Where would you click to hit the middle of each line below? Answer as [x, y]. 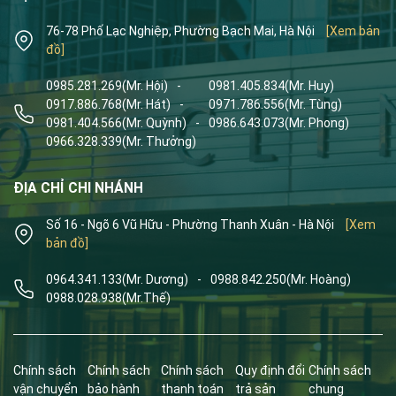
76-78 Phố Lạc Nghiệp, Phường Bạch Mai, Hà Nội [182, 30]
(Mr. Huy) [309, 85]
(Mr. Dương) [155, 279]
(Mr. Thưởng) [159, 141]
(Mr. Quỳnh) [154, 122]
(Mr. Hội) [145, 85]
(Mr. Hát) [146, 104]
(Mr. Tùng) [313, 104]
